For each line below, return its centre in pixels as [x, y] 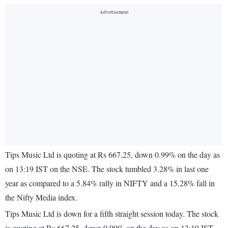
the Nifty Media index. [41, 197]
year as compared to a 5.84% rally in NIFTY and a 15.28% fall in [110, 183]
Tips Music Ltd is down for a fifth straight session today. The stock [112, 214]
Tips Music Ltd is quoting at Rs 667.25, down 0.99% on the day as [112, 155]
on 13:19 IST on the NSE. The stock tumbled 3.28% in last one [107, 169]
